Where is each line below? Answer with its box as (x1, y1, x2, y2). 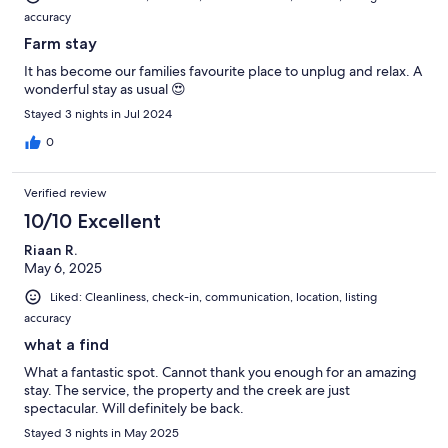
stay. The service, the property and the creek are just (24, 381, 350, 400)
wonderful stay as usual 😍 (24, 80, 186, 99)
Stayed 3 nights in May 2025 (24, 425, 179, 442)
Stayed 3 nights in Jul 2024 (24, 106, 172, 123)
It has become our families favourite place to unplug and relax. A (24, 62, 422, 81)
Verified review (24, 185, 107, 202)
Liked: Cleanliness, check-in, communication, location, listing (50, 289, 377, 306)
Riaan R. (24, 241, 77, 260)
